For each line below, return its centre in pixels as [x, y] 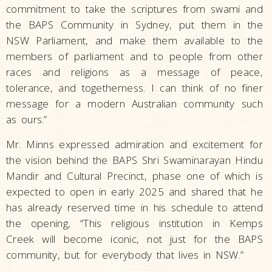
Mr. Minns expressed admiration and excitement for [134, 144]
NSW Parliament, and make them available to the [134, 40]
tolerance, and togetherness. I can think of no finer [134, 87]
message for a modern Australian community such [134, 103]
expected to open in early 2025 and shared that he [134, 191]
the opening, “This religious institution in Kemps [134, 223]
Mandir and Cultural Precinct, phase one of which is [134, 175]
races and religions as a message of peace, [134, 72]
